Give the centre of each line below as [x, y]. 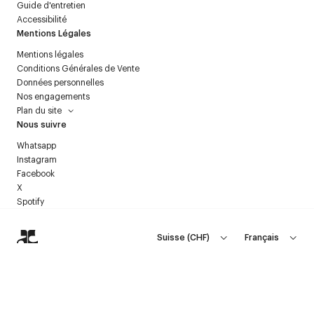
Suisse [171, 237]
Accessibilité [42, 19]
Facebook [36, 173]
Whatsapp [36, 145]
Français [262, 237]
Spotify [30, 201]
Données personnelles [60, 82]
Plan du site [39, 110]
